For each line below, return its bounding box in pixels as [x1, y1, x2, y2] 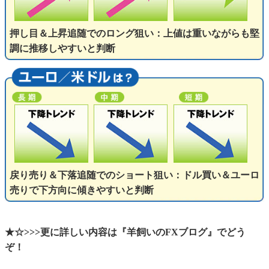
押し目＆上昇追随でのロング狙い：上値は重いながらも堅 [10, 28, 259, 39]
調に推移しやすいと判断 [10, 43, 115, 54]
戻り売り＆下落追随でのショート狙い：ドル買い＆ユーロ [10, 169, 259, 180]
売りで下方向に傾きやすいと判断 [10, 184, 154, 195]
